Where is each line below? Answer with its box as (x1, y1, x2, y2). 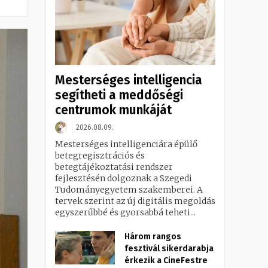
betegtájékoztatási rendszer (55, 162, 173, 173)
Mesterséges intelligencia (55, 72, 202, 89)
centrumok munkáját (55, 102, 172, 118)
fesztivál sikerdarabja (124, 243, 214, 254)
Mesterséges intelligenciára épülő (55, 139, 197, 150)
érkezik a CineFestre (124, 255, 208, 266)
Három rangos (124, 232, 181, 242)
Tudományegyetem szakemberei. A (55, 184, 203, 196)
